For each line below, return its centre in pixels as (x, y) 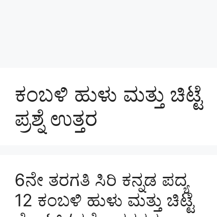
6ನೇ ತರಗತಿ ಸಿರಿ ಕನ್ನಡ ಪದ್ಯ (101, 180)
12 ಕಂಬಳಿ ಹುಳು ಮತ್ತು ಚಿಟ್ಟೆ (104, 200)
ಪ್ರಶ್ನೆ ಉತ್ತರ (56, 118)
